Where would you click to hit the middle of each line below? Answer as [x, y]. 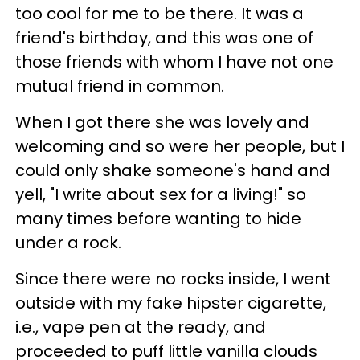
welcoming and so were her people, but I [180, 146]
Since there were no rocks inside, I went [173, 278]
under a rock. [68, 242]
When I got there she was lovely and [162, 122]
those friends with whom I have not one [174, 61]
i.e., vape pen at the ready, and [141, 327]
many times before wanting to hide [158, 218]
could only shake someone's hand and [173, 170]
